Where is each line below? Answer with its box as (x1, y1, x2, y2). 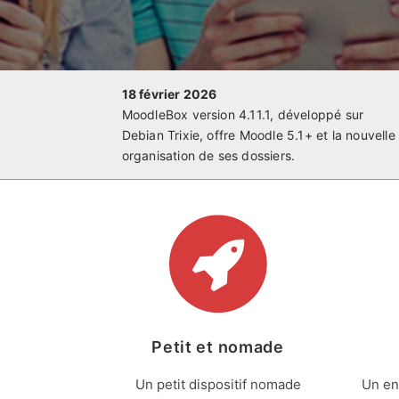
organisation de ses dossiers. (121, 148, 296, 163)
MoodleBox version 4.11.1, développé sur (121, 107, 364, 122)
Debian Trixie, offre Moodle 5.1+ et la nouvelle (121, 127, 395, 142)
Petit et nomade (151, 338, 284, 356)
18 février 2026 (121, 86, 217, 102)
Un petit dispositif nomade (134, 376, 301, 393)
